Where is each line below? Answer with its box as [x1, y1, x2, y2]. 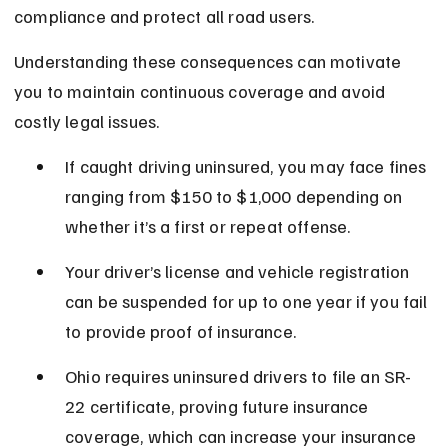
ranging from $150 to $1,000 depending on [65, 185, 407, 208]
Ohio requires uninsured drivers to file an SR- [65, 365, 412, 388]
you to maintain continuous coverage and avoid [14, 80, 390, 103]
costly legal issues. [14, 110, 160, 133]
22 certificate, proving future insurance [65, 395, 373, 418]
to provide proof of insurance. [65, 320, 296, 343]
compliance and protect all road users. [14, 5, 315, 28]
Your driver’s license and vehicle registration [65, 260, 414, 283]
